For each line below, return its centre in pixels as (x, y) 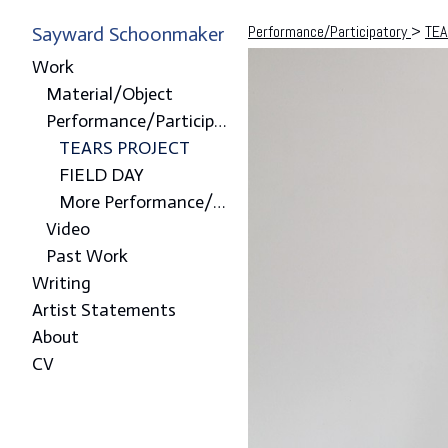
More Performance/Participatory (219, 202)
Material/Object (109, 94)
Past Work (86, 256)
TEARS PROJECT (124, 148)
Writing (61, 283)
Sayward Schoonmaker (128, 34)
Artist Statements (104, 310)
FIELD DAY (101, 175)
